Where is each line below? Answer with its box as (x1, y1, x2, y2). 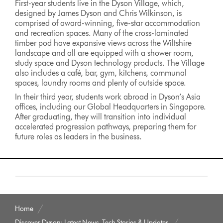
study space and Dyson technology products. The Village (15, 58, 205, 68)
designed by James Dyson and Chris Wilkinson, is (15, 8, 182, 18)
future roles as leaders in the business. (15, 132, 146, 141)
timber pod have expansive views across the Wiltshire (15, 38, 192, 48)
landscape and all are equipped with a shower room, (15, 48, 194, 58)
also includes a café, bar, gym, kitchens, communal (15, 68, 187, 78)
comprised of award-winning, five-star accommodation (15, 18, 201, 28)
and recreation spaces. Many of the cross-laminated (15, 28, 189, 38)
